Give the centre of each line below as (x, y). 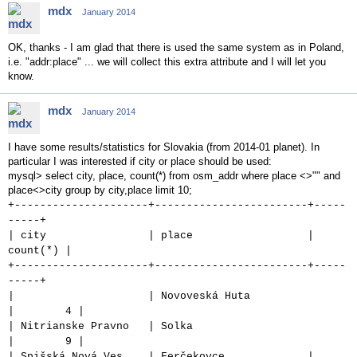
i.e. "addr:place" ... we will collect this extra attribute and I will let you (167, 62)
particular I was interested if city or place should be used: (140, 161)
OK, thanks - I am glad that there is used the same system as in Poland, (176, 47)
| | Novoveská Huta (155, 296)
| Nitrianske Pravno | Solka (155, 326)
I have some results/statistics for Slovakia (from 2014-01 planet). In (164, 147)
